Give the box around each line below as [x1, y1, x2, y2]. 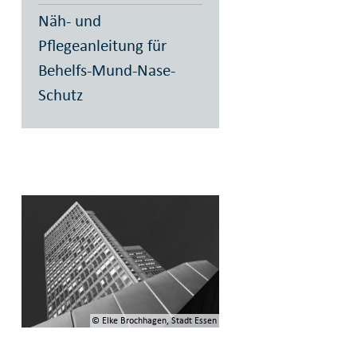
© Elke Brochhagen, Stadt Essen [92, 314, 218, 326]
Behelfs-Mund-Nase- [37, 60, 175, 80]
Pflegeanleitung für [37, 35, 167, 56]
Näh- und [37, 10, 101, 31]
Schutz [37, 84, 83, 105]
